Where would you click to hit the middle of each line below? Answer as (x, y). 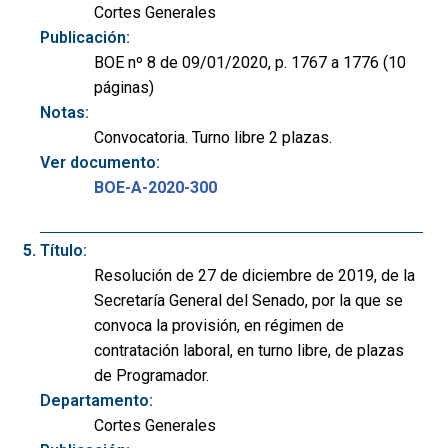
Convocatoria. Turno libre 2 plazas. (213, 138)
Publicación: (85, 38)
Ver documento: (100, 163)
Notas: (64, 113)
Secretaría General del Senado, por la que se (248, 301)
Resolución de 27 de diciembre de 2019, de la (254, 276)
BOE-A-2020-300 (155, 188)
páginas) (124, 88)
